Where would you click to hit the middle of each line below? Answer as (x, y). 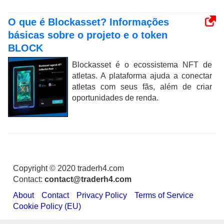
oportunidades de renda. (115, 97)
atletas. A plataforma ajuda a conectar (142, 75)
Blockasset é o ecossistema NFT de (142, 64)
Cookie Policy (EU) (47, 206)
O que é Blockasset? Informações (88, 22)
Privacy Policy (102, 195)
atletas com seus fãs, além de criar (142, 86)
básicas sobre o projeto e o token (88, 35)
